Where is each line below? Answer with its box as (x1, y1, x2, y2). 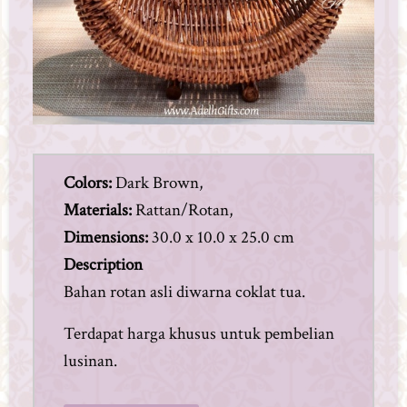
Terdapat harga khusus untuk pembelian (64, 322, 334, 345)
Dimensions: (64, 225, 148, 249)
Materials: (64, 198, 132, 222)
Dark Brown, (112, 171, 203, 194)
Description (64, 253, 143, 276)
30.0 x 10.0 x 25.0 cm (148, 225, 294, 249)
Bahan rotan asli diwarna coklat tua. (64, 280, 309, 303)
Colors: (64, 171, 112, 194)
